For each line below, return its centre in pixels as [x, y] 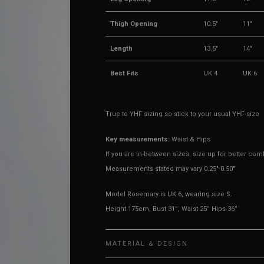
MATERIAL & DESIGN [147, 244]
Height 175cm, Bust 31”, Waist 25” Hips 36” [172, 209]
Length [122, 49]
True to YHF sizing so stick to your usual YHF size [183, 114]
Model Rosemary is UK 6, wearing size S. [169, 194]
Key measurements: [138, 139]
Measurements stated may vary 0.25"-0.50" [171, 169]
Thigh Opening [134, 24]
